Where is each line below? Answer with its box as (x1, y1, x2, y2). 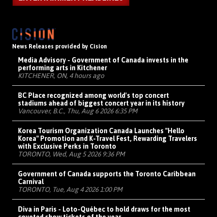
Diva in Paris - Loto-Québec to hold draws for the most (18, 205, 190, 214)
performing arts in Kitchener (18, 64, 107, 72)
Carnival (18, 178, 44, 186)
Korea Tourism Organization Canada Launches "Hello (18, 127, 185, 135)
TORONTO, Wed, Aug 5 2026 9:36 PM (18, 150, 125, 158)
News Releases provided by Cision (12, 43, 107, 50)
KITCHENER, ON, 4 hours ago (18, 72, 104, 80)
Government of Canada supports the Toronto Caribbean (18, 170, 196, 178)
